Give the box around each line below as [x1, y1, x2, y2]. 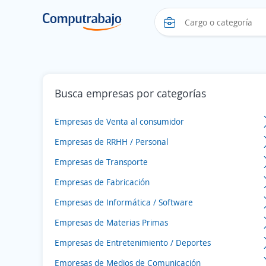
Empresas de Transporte [55, 156, 148, 167]
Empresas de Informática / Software [55, 196, 193, 208]
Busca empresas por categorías [55, 86, 206, 100]
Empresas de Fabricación [55, 176, 150, 188]
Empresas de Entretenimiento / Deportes [55, 236, 211, 248]
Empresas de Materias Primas [55, 216, 168, 228]
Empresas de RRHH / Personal [55, 135, 168, 147]
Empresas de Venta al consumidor [55, 115, 184, 127]
